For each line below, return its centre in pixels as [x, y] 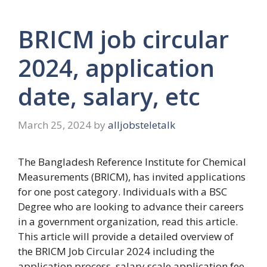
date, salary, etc [109, 97]
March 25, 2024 [55, 125]
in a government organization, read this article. [128, 221]
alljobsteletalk [142, 125]
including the [184, 251]
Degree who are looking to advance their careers [131, 206]
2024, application [116, 68]
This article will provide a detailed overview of [126, 236]
